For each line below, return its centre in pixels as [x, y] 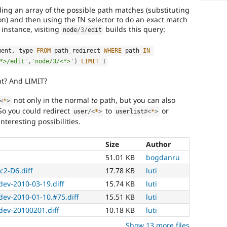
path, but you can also [137, 100]
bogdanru [163, 157]
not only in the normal [52, 100]
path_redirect [78, 50]
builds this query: [135, 29]
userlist [130, 112]
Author [158, 144]
